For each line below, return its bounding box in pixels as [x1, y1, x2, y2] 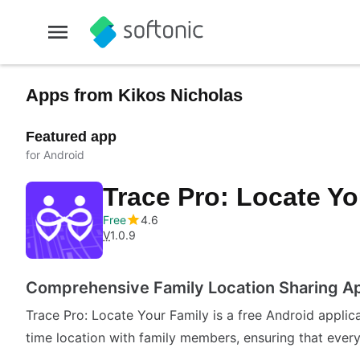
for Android [26, 148, 84, 162]
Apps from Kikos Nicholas [26, 85, 243, 105]
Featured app [26, 129, 117, 145]
